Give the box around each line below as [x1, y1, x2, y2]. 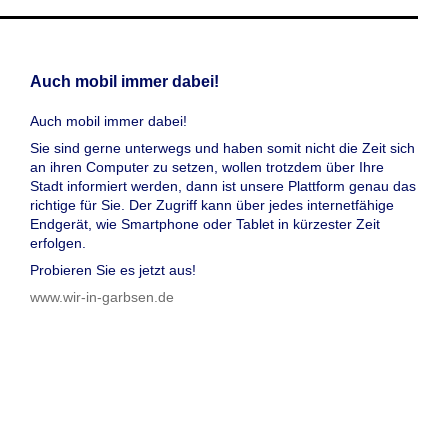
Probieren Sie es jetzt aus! [29, 261, 196, 278]
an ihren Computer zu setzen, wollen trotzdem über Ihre [29, 158, 384, 175]
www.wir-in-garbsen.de [29, 288, 174, 305]
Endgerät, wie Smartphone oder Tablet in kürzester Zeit [29, 215, 380, 232]
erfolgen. [29, 234, 86, 251]
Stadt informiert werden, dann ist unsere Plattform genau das [29, 177, 416, 194]
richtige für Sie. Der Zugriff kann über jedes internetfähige [29, 196, 394, 213]
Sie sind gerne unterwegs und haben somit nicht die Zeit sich [29, 139, 415, 156]
